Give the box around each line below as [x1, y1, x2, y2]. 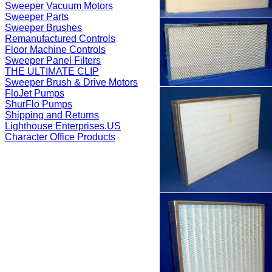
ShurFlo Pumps [5, 99, 72, 109]
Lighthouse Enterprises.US [5, 121, 121, 131]
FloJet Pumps [5, 88, 64, 98]
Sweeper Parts [5, 12, 69, 22]
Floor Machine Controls [5, 44, 106, 55]
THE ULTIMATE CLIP [5, 66, 99, 76]
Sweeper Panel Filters [5, 55, 101, 66]
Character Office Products [5, 132, 115, 142]
